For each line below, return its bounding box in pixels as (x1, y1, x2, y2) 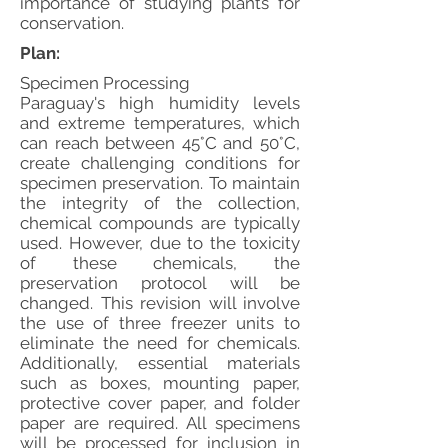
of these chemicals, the (20, 253, 300, 273)
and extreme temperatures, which (20, 113, 300, 133)
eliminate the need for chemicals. (20, 333, 300, 353)
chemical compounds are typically (20, 213, 300, 233)
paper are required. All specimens (20, 413, 300, 433)
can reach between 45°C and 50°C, (20, 133, 300, 153)
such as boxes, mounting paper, (20, 373, 300, 393)
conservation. (20, 13, 124, 33)
